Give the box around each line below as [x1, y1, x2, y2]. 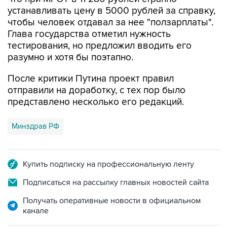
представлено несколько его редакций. [8, 75, 184, 87]
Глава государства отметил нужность [8, 7, 171, 19]
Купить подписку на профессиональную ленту [23, 138, 194, 148]
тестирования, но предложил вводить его [8, 19, 192, 31]
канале [23, 184, 49, 195]
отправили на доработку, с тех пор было [8, 63, 185, 75]
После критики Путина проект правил [8, 52, 174, 64]
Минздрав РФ [12, 100, 59, 110]
